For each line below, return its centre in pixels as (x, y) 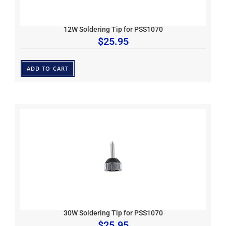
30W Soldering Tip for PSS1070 (113, 213)
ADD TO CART (48, 68)
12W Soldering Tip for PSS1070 (113, 29)
